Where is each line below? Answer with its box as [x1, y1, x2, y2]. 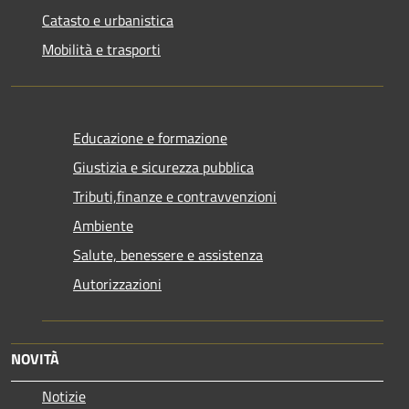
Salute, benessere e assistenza [73, 243, 263, 266]
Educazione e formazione [73, 126, 227, 149]
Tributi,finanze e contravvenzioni [73, 184, 277, 207]
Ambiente [73, 214, 133, 236]
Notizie [42, 384, 86, 407]
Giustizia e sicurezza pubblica [73, 155, 254, 178]
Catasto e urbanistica [42, 8, 173, 31]
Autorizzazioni [73, 272, 162, 295]
